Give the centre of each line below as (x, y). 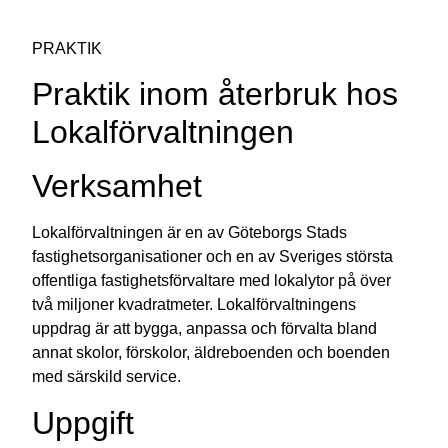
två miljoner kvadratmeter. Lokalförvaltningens (194, 305)
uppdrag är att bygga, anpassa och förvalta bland (205, 329)
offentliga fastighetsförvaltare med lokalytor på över (212, 281)
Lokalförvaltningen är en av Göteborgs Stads (190, 233)
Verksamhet (117, 186)
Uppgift (83, 422)
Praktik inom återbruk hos (215, 94)
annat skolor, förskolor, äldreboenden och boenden (211, 353)
